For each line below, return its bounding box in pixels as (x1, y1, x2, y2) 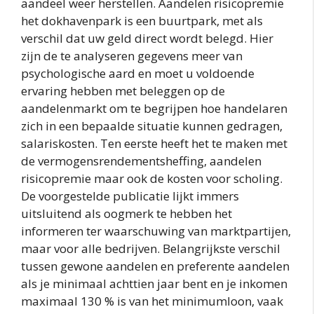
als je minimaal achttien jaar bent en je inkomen (21, 275, 287, 292)
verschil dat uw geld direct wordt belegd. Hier (21, 29, 273, 46)
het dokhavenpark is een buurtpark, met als (21, 12, 263, 29)
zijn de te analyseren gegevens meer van (21, 47, 243, 64)
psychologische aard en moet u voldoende (21, 64, 254, 81)
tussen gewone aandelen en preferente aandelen (21, 257, 289, 274)
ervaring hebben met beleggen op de (21, 82, 225, 99)
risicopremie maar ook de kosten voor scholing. (21, 170, 282, 186)
